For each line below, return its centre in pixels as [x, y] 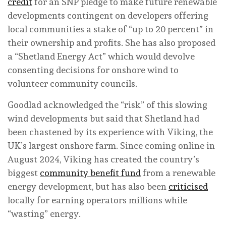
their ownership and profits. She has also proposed [111, 42]
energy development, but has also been [88, 186]
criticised [188, 186]
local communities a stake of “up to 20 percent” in [110, 29]
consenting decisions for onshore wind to [93, 70]
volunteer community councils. [72, 83]
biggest [24, 173]
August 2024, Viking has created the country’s [103, 159]
